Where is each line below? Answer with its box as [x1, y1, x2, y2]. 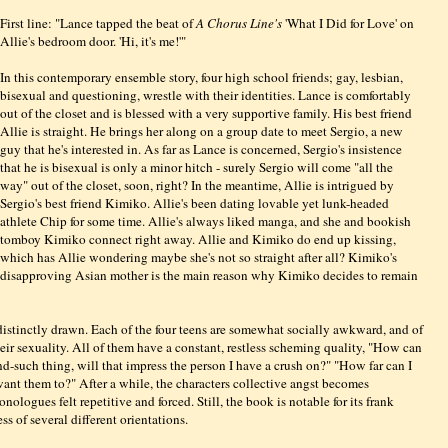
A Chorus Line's [196, 13, 283, 32]
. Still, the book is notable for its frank [191, 391, 394, 410]
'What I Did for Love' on [282, 13, 415, 32]
